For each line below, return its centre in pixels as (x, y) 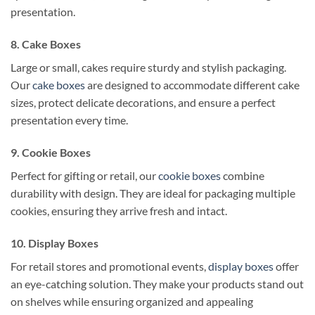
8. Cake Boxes (46, 44)
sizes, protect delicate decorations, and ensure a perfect (143, 103)
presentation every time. (69, 120)
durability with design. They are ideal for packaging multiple (153, 193)
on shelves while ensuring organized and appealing (132, 301)
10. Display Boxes (54, 243)
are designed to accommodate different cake (192, 85)
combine (243, 176)
